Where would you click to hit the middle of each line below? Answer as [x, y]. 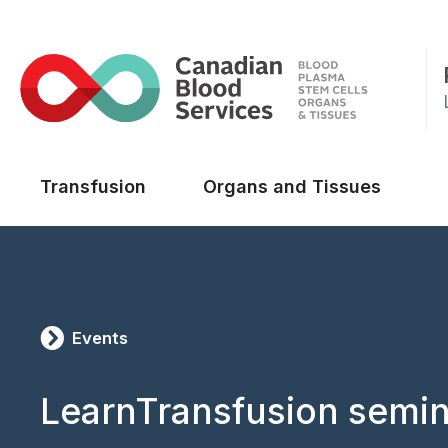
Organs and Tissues [292, 186]
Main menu [112, 163]
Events [100, 338]
